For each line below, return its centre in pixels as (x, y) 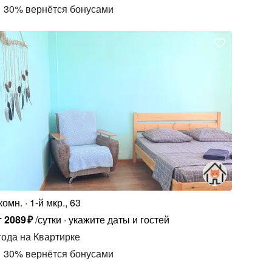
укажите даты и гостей (119, 219)
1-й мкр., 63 (56, 202)
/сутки (48, 219)
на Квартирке (49, 236)
